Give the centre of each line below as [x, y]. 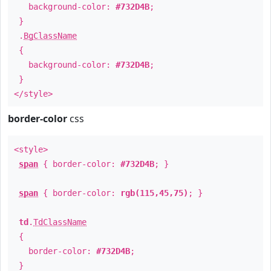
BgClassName [50, 36]
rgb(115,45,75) [154, 193]
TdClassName [60, 222]
